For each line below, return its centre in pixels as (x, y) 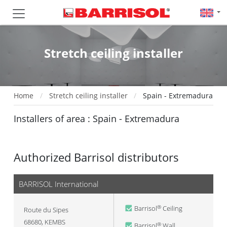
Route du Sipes (46, 210)
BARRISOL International (59, 184)
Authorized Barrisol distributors (96, 157)
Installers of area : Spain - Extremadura (97, 119)
